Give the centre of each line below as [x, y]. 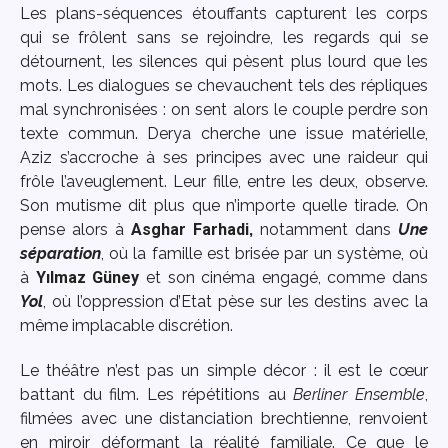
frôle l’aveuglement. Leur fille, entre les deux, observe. [224, 182]
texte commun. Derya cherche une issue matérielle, [224, 134]
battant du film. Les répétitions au [157, 394]
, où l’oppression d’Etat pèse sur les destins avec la [235, 302]
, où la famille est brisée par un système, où [264, 254]
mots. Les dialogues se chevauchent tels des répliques [224, 86]
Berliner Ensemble [359, 394]
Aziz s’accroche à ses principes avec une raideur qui [224, 158]
